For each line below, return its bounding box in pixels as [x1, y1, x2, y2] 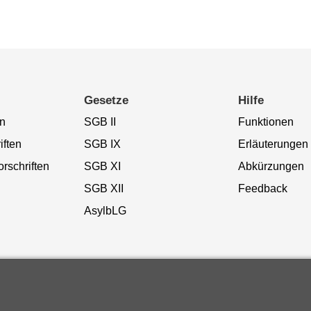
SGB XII [83, 182, 124, 194]
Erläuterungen [237, 137, 308, 150]
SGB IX [83, 137, 121, 150]
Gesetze [83, 93, 128, 107]
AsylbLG [83, 204, 126, 217]
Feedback [237, 182, 287, 194]
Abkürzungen [237, 160, 304, 172]
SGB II [83, 115, 116, 128]
